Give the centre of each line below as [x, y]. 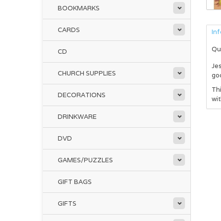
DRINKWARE [77, 117]
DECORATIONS [82, 95]
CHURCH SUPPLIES [87, 73]
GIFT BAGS [75, 182]
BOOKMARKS [79, 8]
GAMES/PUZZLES [85, 160]
